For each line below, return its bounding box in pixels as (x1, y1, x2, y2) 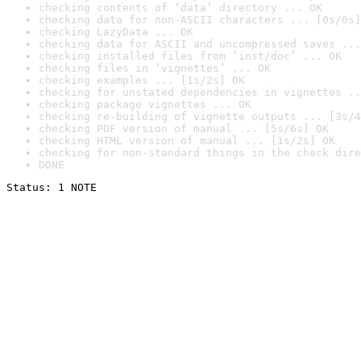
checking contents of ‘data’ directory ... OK (39, 2, 322, 14)
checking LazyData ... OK (39, 26, 193, 38)
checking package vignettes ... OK (39, 98, 251, 110)
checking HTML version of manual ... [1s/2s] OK (39, 135, 335, 147)
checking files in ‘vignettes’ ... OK (39, 62, 271, 74)
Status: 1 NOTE (6, 181, 97, 193)
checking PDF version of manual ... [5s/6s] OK (39, 122, 329, 135)
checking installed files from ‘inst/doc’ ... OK (39, 50, 342, 62)
